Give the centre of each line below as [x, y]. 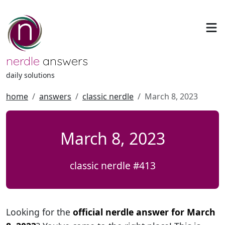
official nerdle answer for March [144, 212]
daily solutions [30, 75]
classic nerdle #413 [113, 165]
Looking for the [39, 212]
